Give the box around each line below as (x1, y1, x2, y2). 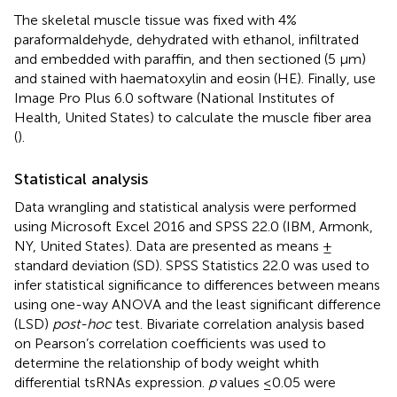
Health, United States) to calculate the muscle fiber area (14, 108, 371, 126)
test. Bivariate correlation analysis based (112, 315, 364, 332)
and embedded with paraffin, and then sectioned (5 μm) (14, 50, 366, 67)
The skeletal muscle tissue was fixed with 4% (14, 11, 297, 28)
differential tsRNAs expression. (14, 373, 208, 391)
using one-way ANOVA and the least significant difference (14, 295, 381, 313)
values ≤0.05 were (216, 373, 336, 391)
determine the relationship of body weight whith (14, 354, 319, 371)
